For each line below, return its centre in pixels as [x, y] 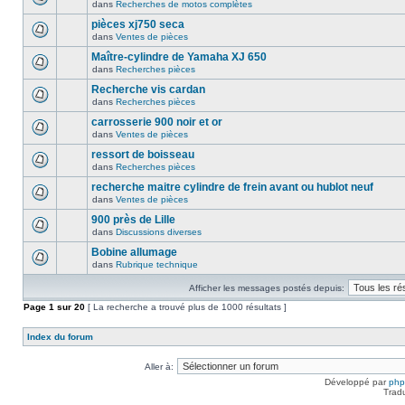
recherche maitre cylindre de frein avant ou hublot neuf [232, 187]
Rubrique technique [157, 264]
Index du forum [60, 337]
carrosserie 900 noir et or [157, 122]
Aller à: [159, 367]
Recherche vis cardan [148, 89]
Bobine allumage [134, 252]
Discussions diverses [159, 232]
